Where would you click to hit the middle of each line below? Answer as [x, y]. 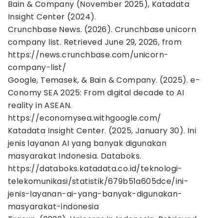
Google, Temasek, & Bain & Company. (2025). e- [104, 80]
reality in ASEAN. [40, 105]
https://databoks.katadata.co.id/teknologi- [95, 169]
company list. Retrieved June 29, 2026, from [95, 42]
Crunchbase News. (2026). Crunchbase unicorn [102, 29]
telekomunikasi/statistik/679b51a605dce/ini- [98, 181]
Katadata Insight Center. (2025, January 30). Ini [102, 131]
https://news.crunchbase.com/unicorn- [88, 55]
